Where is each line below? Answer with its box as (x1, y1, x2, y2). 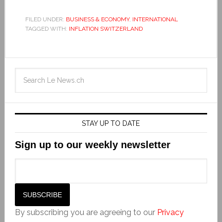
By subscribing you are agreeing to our (14, 207, 157, 217)
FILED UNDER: (25, 15, 66, 23)
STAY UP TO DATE (82, 119, 140, 127)
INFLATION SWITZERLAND (68, 25, 143, 32)
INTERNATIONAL (132, 15, 178, 23)
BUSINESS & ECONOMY (65, 15, 129, 23)
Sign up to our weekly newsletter (14, 139, 170, 150)
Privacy (157, 207, 184, 217)
